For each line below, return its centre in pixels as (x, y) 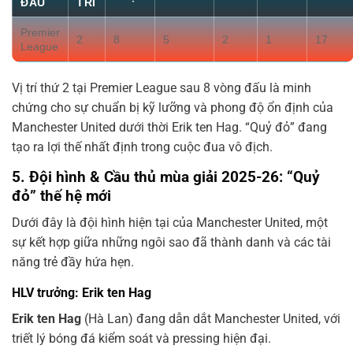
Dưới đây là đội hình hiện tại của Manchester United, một (170, 223)
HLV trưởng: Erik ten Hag (82, 293)
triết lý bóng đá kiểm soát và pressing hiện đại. (141, 339)
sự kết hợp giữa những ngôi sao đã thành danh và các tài (171, 243)
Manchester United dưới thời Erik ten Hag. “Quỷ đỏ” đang (169, 127)
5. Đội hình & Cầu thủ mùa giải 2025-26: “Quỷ (166, 176)
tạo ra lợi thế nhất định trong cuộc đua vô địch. (142, 147)
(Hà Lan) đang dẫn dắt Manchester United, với (211, 319)
